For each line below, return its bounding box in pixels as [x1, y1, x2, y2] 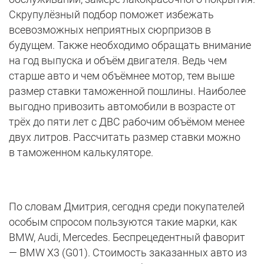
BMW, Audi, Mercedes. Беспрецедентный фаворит [9, 231, 245, 244]
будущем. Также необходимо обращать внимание [9, 39, 251, 52]
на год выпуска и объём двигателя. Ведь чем [9, 54, 227, 67]
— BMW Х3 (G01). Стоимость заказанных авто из [9, 246, 247, 259]
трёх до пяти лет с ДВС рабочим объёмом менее [9, 115, 245, 128]
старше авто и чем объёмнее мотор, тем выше [9, 70, 235, 82]
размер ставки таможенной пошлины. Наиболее [9, 85, 246, 98]
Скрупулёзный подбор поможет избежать [9, 8, 214, 21]
